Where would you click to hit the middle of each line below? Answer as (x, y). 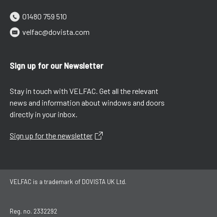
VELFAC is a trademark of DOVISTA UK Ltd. (68, 182)
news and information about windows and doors (87, 103)
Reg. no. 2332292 (33, 211)
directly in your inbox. (44, 114)
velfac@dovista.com (56, 32)
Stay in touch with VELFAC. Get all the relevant (84, 91)
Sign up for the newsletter (51, 136)
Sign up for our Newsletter (56, 66)
